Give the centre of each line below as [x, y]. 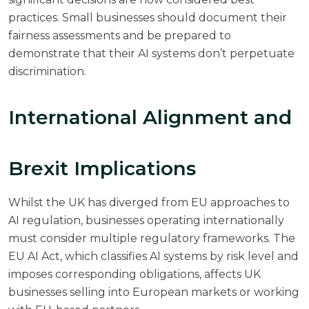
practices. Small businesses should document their [148, 17]
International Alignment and [150, 117]
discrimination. [47, 71]
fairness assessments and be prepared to [120, 35]
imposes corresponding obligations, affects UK [134, 274]
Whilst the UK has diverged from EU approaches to [149, 202]
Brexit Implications [102, 168]
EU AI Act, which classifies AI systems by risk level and [153, 256]
